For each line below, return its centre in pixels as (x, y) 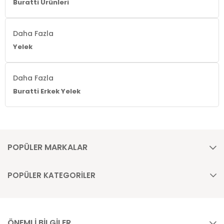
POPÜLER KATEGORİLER (51, 175)
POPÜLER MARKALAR (47, 147)
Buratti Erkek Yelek (47, 91)
